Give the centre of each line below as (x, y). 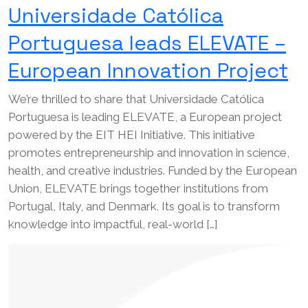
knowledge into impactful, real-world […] (113, 224)
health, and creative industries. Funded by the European (153, 170)
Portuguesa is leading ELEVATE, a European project (145, 117)
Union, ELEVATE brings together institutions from (138, 188)
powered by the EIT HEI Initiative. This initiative (132, 134)
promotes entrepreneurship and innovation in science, (149, 152)
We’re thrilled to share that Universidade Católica (136, 99)
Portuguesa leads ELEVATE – (147, 43)
